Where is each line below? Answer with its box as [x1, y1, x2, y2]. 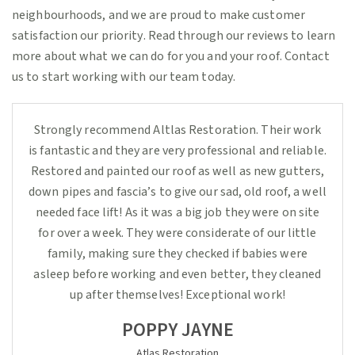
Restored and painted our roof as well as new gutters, [30, 162, 325, 180]
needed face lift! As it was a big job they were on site [35, 204, 320, 221]
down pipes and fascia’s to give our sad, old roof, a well [29, 183, 326, 200]
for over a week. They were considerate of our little [38, 224, 317, 242]
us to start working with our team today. [12, 68, 239, 86]
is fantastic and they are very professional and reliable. [29, 142, 326, 159]
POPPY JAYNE [121, 316, 234, 344]
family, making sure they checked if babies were [48, 245, 307, 262]
